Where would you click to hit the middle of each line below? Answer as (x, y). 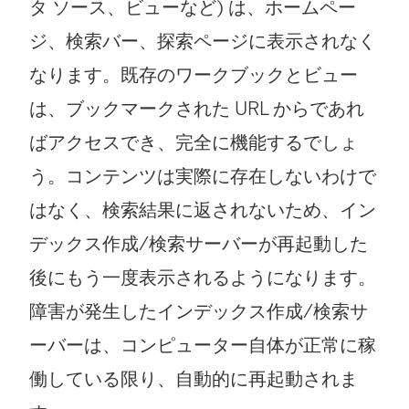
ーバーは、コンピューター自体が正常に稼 (203, 346)
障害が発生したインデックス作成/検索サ (199, 312)
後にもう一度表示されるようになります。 (203, 278)
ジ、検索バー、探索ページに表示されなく (203, 42)
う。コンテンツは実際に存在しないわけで (203, 177)
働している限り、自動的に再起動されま (194, 379)
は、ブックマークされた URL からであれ (197, 109)
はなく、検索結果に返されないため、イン (203, 210)
